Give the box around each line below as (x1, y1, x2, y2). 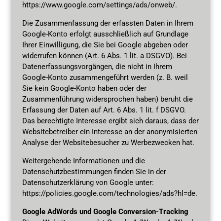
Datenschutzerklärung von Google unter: (22, 178, 154, 187)
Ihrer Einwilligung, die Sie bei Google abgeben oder (22, 40, 188, 49)
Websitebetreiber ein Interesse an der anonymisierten (22, 127, 197, 136)
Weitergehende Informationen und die (22, 156, 145, 165)
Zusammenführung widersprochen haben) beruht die (22, 94, 193, 104)
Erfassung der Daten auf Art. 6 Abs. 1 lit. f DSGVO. (22, 105, 186, 114)
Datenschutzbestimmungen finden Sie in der (22, 167, 166, 176)
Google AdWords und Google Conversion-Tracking (22, 207, 188, 216)
